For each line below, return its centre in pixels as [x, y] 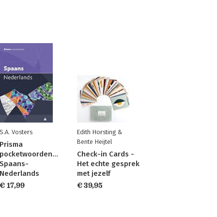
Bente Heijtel [94, 142]
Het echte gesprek [108, 164]
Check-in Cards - [105, 154]
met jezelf [93, 173]
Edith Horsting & [100, 132]
